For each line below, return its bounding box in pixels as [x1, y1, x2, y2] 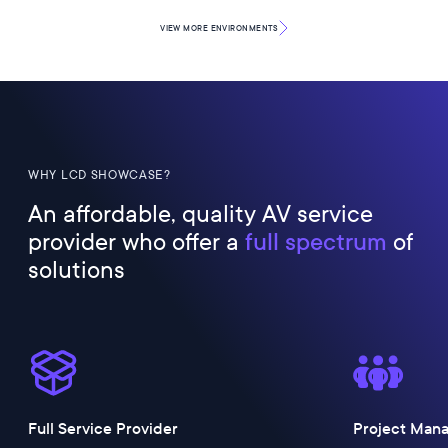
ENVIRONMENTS [210, 22, 279, 33]
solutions [28, 256, 125, 285]
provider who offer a [28, 228, 239, 257]
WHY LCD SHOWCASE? [28, 168, 171, 183]
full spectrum [245, 228, 387, 257]
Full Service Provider [28, 419, 178, 439]
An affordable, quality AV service [28, 200, 373, 229]
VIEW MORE [160, 22, 211, 33]
